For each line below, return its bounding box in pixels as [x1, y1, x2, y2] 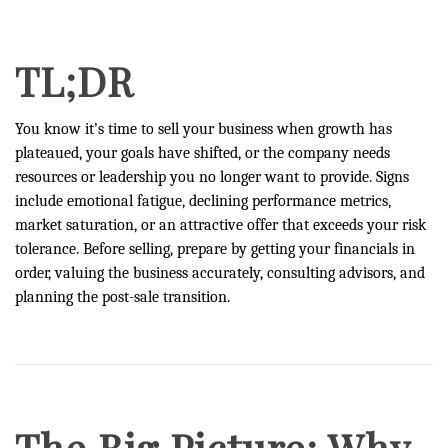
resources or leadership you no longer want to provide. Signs [15, 168, 409, 186]
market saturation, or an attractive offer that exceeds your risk [15, 216, 426, 234]
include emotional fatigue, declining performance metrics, [15, 192, 391, 210]
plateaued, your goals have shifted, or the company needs [15, 144, 390, 162]
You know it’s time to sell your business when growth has [15, 120, 392, 138]
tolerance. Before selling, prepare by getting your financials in [15, 240, 415, 258]
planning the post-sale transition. [15, 288, 230, 306]
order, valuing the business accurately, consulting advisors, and [15, 264, 425, 282]
